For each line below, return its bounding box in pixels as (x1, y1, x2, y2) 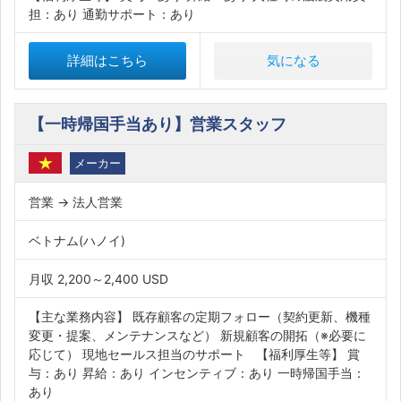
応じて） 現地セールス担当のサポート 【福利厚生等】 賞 (29, 346, 360, 362)
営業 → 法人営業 (29, 194, 123, 209)
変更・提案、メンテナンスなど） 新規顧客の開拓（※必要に (29, 328, 366, 343)
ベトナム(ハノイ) (29, 233, 125, 248)
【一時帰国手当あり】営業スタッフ (29, 115, 286, 133)
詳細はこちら (67, 52, 148, 69)
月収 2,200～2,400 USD (29, 271, 168, 286)
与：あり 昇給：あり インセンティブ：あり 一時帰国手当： (29, 365, 365, 380)
